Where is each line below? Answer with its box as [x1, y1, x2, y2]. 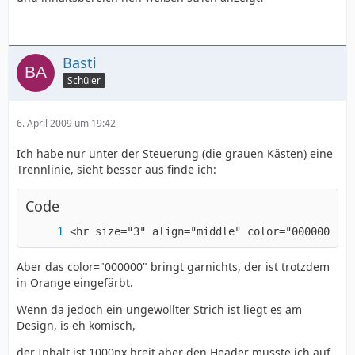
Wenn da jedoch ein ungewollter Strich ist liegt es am [17, 301, 302, 317]
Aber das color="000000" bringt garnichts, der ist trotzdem [17, 258, 330, 274]
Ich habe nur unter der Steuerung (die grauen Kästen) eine [17, 145, 333, 161]
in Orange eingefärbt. [17, 274, 133, 290]
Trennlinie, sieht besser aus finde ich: [17, 161, 216, 177]
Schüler [67, 74, 101, 88]
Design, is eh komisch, [17, 317, 136, 333]
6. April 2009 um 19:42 [17, 116, 116, 130]
